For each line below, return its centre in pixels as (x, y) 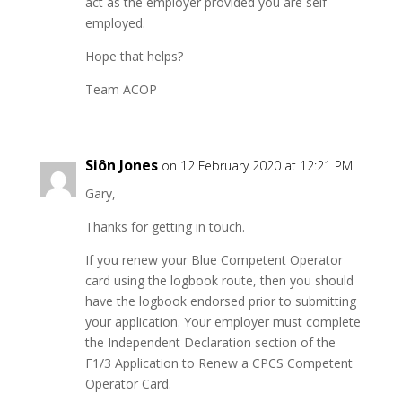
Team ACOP (121, 89)
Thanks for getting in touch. (165, 227)
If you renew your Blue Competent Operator (214, 260)
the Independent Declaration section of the (210, 342)
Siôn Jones (121, 165)
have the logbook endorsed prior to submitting (220, 301)
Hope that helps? (134, 56)
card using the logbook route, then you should (219, 280)
